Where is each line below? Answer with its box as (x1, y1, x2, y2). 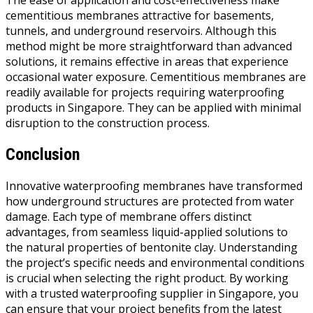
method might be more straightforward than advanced (6, 38, 292, 54)
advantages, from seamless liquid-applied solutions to (6, 224, 288, 240)
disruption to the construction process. (6, 115, 210, 131)
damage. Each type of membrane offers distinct (6, 209, 252, 225)
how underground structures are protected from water (6, 194, 294, 210)
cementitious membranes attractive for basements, (6, 8, 274, 24)
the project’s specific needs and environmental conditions (6, 255, 305, 271)
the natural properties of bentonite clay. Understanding (6, 240, 298, 256)
